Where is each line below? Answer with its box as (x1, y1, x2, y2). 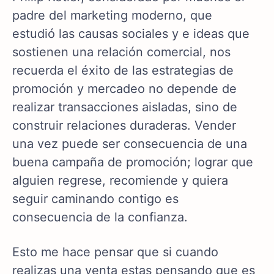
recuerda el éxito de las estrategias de (12, 63, 234, 78)
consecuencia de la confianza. (12, 210, 188, 225)
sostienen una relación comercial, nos (12, 45, 231, 60)
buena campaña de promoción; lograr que (12, 155, 253, 170)
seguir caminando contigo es (12, 191, 179, 207)
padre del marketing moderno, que (12, 8, 212, 23)
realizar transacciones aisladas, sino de (12, 100, 237, 115)
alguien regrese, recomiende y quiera (12, 173, 228, 188)
